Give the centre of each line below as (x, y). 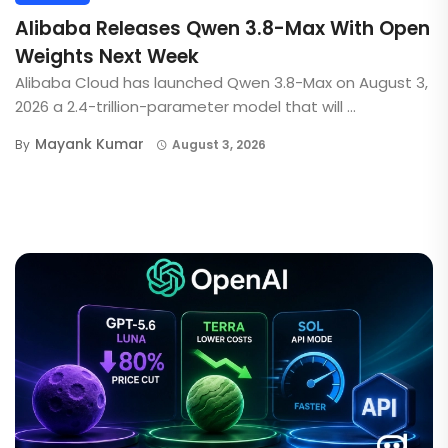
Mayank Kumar (89, 144)
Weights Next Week (107, 57)
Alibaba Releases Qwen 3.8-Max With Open (222, 29)
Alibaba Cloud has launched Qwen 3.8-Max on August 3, (221, 83)
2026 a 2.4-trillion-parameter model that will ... (185, 107)
